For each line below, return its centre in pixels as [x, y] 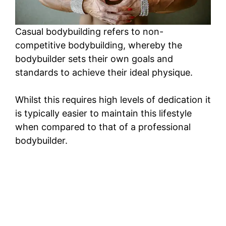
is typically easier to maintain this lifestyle [103, 114]
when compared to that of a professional [103, 127]
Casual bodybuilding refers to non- [89, 32]
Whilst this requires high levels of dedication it [113, 100]
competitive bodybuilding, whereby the [99, 45]
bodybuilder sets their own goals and [94, 59]
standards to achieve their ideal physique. [104, 73]
